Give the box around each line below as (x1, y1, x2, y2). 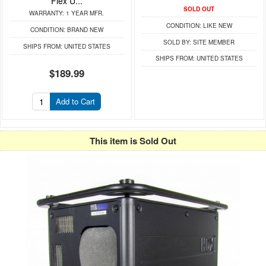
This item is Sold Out (90, 134, 176, 147)
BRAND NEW (65, 25, 103, 34)
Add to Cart (56, 95, 96, 107)
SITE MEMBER (191, 37, 235, 46)
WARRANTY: (29, 8, 65, 17)
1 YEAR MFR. (64, 8, 104, 17)
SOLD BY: (163, 37, 192, 46)
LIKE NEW (201, 21, 232, 30)
